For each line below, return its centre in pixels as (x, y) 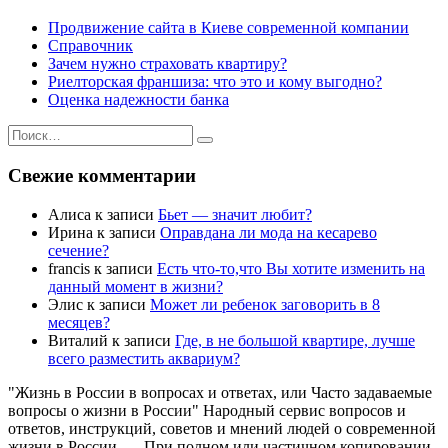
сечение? (78, 250)
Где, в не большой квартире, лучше (295, 340)
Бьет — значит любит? (235, 214)
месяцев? (79, 322)
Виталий (78, 340)
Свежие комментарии (102, 176)
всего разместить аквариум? (144, 358)
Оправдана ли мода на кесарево (268, 232)
